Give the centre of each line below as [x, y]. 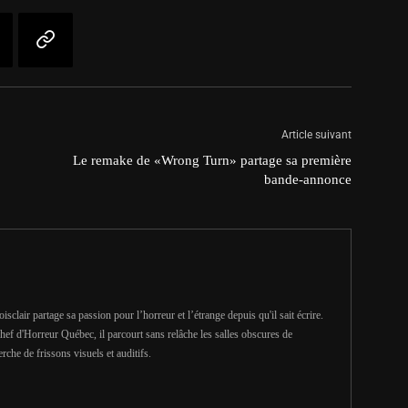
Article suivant [316, 135]
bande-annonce [308, 179]
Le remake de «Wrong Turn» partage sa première [212, 160]
